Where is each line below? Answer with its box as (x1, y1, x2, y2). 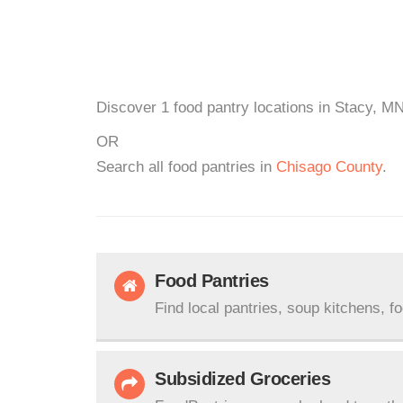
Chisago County (276, 158, 382, 175)
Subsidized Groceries (155, 369, 330, 389)
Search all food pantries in (96, 158, 276, 175)
